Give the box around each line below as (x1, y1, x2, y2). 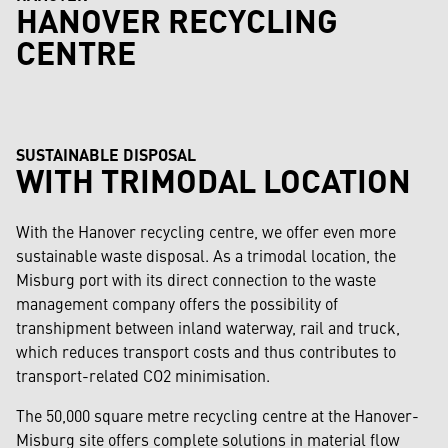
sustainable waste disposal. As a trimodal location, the (16, 244, 396, 267)
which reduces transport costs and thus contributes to (16, 340, 396, 363)
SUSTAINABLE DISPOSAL (16, 143, 196, 167)
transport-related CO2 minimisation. (16, 364, 270, 387)
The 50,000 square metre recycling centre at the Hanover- (16, 404, 419, 427)
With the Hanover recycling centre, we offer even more (16, 220, 396, 243)
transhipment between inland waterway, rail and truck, (16, 316, 400, 339)
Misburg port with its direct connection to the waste (16, 268, 376, 291)
